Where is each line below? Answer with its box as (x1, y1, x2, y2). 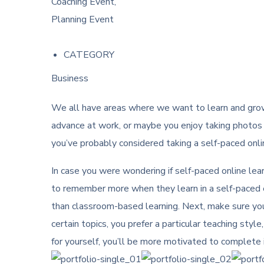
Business (51, 72, 88, 85)
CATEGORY (63, 48, 114, 61)
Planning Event (51, 13, 114, 26)
